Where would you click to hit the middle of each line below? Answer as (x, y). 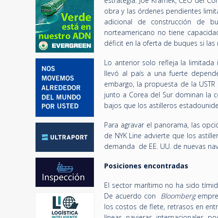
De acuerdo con (132, 196)
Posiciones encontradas (147, 166)
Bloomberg (178, 196)
